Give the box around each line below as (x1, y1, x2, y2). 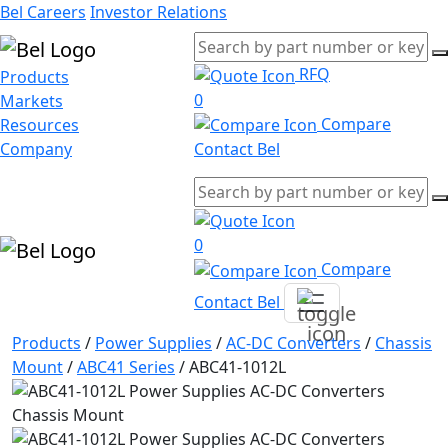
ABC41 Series (77, 355, 175, 378)
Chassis (375, 331, 432, 354)
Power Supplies (95, 331, 212, 354)
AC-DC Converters (226, 331, 361, 354)
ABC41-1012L (189, 355, 286, 378)
